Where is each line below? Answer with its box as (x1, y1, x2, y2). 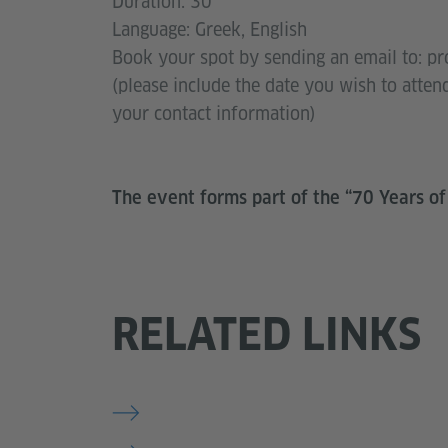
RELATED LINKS (112, 308, 421, 361)
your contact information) (112, 102, 321, 126)
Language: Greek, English (112, 18, 307, 42)
